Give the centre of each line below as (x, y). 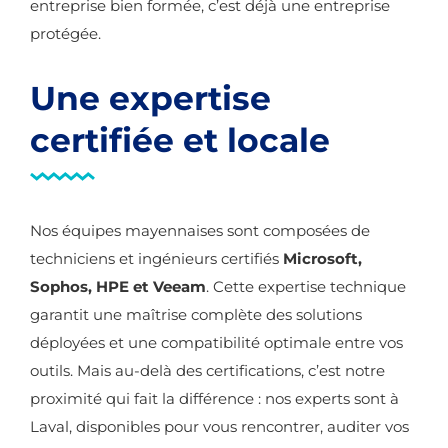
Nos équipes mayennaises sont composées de (200, 230)
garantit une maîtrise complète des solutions (196, 314)
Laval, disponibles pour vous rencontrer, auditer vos (219, 426)
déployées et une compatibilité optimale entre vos (216, 342)
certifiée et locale (180, 140)
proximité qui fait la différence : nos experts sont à (214, 398)
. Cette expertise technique (306, 286)
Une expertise (150, 98)
